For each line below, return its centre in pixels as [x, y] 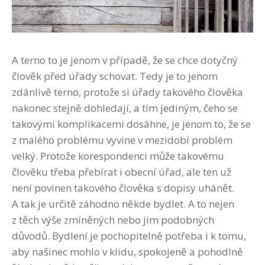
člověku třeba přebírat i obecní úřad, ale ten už [122, 172]
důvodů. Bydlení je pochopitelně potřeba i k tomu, [129, 235]
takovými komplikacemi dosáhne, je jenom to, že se [131, 124]
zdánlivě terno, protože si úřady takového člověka [127, 92]
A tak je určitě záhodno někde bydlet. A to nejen [123, 203]
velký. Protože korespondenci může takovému [118, 156]
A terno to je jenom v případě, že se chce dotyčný [125, 60]
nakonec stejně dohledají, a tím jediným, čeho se [125, 108]
